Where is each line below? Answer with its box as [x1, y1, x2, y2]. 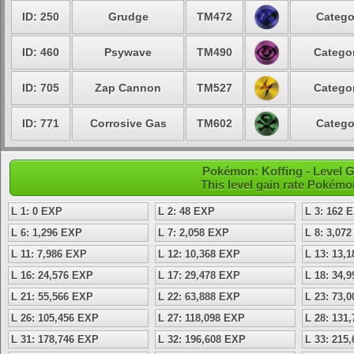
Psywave [104, 46, 152, 58]
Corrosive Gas [89, 117, 167, 130]
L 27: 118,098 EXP [158, 312, 245, 324]
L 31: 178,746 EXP [11, 333, 99, 345]
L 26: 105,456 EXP [11, 312, 99, 324]
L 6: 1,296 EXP [11, 227, 82, 239]
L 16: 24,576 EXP [11, 269, 93, 281]
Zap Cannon [95, 81, 161, 94]
